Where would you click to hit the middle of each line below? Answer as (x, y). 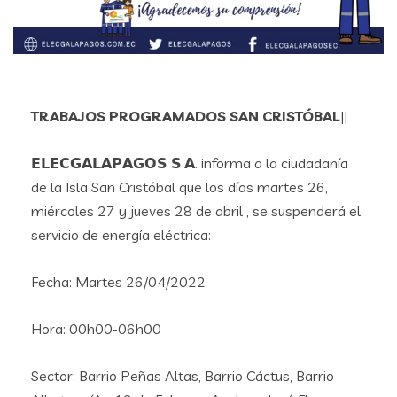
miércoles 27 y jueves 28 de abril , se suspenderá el (196, 211)
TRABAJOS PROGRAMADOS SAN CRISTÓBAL (186, 117)
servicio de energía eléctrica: (121, 235)
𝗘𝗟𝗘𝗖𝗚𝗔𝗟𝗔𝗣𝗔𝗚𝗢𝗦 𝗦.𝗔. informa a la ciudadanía (190, 163)
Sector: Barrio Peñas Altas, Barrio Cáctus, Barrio (183, 376)
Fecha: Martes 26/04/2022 (118, 282)
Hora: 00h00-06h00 (96, 329)
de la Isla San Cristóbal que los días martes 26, (179, 187)
